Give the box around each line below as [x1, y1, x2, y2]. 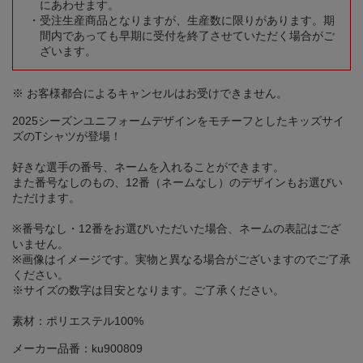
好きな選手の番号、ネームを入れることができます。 [12, 160, 284, 174]
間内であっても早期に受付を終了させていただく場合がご [40, 29, 335, 43]
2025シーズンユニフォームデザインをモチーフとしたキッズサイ [12, 114, 344, 128]
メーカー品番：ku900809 [12, 342, 143, 356]
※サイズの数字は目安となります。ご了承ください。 [12, 284, 284, 297]
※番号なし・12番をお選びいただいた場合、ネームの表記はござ [12, 222, 341, 236]
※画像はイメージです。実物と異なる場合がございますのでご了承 [12, 253, 351, 267]
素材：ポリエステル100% [12, 314, 143, 328]
